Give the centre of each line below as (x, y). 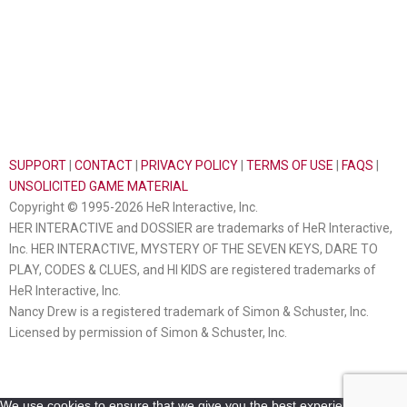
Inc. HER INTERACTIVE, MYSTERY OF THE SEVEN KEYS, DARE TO (194, 248)
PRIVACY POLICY (189, 165)
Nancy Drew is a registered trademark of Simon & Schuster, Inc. (189, 311)
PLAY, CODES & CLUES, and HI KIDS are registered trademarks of (193, 269)
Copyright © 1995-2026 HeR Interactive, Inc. (134, 207)
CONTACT (104, 165)
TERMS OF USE (290, 165)
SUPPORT (38, 165)
